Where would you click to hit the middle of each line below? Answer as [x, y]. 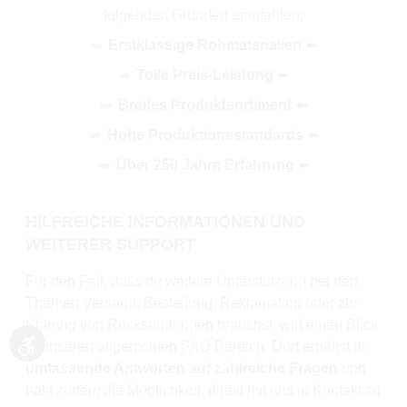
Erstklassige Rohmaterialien [205, 45]
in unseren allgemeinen [103, 346]
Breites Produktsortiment [205, 104]
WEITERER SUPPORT [110, 244]
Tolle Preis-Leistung [205, 74]
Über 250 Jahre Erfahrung [205, 164]
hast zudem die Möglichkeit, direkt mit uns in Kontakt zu [203, 390]
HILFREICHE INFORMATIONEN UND [165, 221]
